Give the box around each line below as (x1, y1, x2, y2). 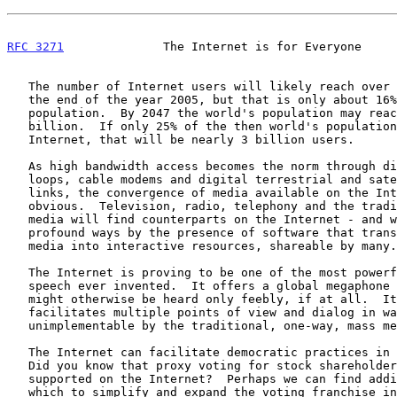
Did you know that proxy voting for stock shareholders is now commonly (7, 358, 28, 372)
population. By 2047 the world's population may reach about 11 (7, 105, 28, 120)
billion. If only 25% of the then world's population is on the (7, 119, 28, 133)
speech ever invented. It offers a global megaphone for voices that (7, 278, 28, 292)
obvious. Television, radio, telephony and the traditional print (7, 198, 28, 213)
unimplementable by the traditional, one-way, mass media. (7, 318, 28, 332)
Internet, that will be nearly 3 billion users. (7, 132, 28, 146)
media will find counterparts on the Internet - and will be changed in (7, 212, 28, 226)
